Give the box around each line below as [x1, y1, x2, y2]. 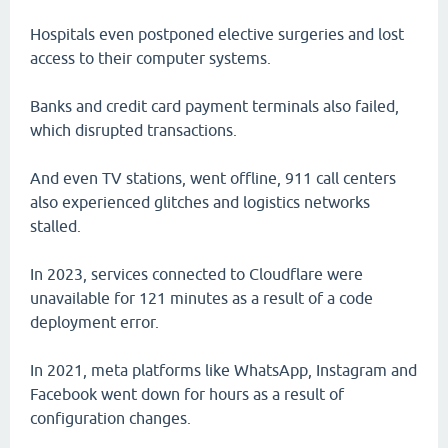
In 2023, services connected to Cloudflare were [30, 265, 363, 283]
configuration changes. [30, 409, 191, 427]
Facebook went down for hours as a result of [30, 385, 344, 403]
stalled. [30, 217, 81, 235]
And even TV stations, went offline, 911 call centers [30, 169, 396, 187]
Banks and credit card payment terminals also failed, [30, 97, 399, 115]
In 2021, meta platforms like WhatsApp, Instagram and [30, 361, 417, 379]
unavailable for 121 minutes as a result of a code [30, 289, 373, 307]
